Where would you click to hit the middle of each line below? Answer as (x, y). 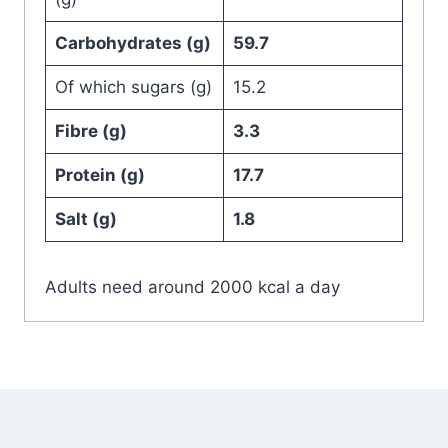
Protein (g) (99, 175)
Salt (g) (85, 219)
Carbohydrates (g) (132, 43)
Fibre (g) (90, 131)
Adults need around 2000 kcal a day (192, 287)
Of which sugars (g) (133, 87)
